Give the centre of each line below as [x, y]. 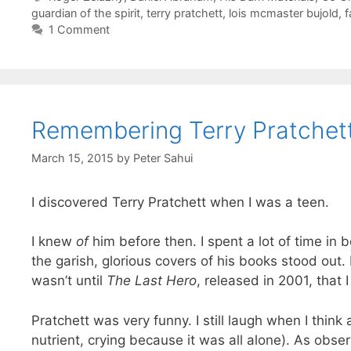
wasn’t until [69, 281]
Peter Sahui [163, 157]
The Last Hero [152, 281]
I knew [54, 242]
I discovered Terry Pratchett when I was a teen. [180, 202]
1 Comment [79, 29]
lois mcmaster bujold [284, 13]
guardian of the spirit [86, 13]
